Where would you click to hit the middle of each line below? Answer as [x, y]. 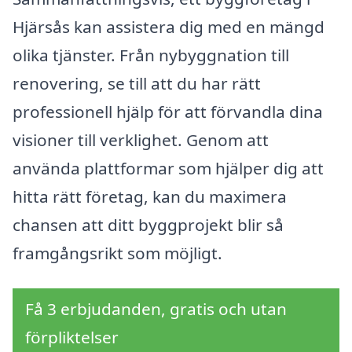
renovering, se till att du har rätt [137, 83]
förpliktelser [72, 337]
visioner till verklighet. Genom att [141, 139]
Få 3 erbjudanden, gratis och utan [156, 309]
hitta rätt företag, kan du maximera [150, 196]
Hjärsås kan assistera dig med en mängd [169, 26]
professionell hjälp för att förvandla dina [168, 111]
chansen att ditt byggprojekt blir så [148, 224]
